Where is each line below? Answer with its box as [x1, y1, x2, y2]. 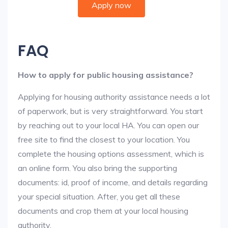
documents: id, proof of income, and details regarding [18, 177, 208, 187]
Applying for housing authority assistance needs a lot [18, 92, 210, 102]
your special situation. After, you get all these [18, 191, 180, 202]
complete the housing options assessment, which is [18, 149, 204, 159]
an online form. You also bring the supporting [18, 163, 177, 173]
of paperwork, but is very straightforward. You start [18, 106, 203, 116]
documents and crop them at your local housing [18, 206, 188, 216]
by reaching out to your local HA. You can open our [18, 120, 199, 130]
